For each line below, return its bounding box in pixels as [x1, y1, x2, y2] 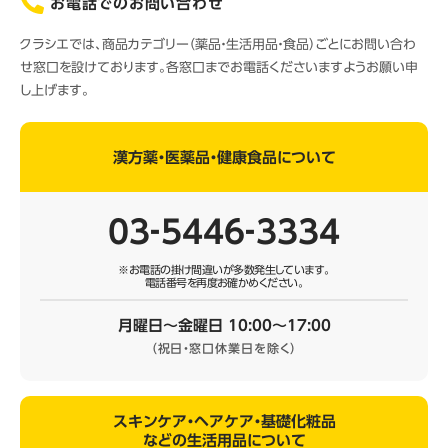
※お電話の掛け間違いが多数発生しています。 [118, 264, 330, 275]
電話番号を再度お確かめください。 [144, 277, 304, 288]
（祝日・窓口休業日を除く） [150, 342, 298, 354]
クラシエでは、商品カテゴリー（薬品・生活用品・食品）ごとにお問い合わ [20, 38, 416, 51]
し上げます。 [20, 84, 89, 97]
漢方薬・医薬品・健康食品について [112, 149, 336, 165]
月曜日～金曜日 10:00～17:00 [117, 318, 331, 333]
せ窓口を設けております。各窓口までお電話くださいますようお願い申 [20, 61, 418, 74]
